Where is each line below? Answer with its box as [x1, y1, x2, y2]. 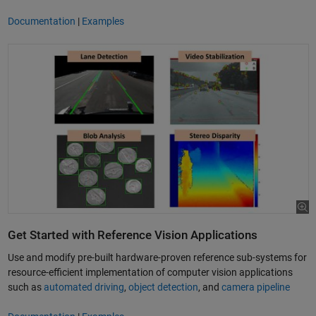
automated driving [43, 281, 124, 293]
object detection [128, 281, 198, 293]
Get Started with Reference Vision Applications [7, 229, 257, 243]
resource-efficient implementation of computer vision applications [7, 266, 293, 278]
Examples [81, 16, 124, 28]
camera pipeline [221, 281, 290, 293]
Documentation [7, 16, 75, 28]
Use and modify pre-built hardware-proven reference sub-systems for [7, 251, 307, 263]
